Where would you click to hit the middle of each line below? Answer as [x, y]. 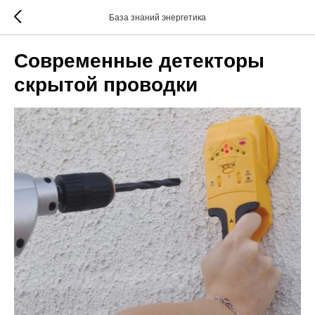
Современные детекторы [139, 61]
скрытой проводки [106, 85]
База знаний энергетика [157, 18]
